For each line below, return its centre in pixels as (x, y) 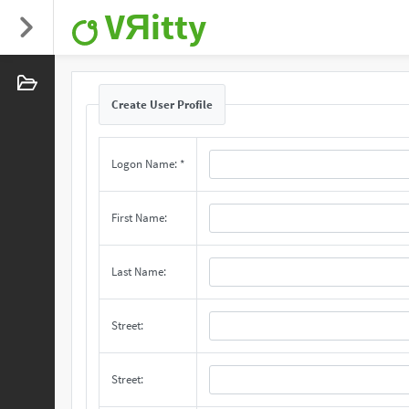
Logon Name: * (148, 164)
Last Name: (139, 272)
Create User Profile (162, 105)
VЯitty (156, 27)
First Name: (139, 218)
